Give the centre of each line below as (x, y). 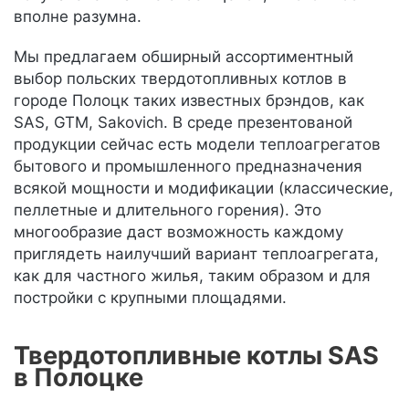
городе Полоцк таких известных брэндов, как (189, 100)
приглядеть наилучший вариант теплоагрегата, (196, 254)
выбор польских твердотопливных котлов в (180, 79)
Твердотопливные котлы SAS (196, 356)
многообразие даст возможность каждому (178, 232)
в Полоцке (79, 378)
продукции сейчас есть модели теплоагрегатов (197, 144)
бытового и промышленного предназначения (188, 166)
